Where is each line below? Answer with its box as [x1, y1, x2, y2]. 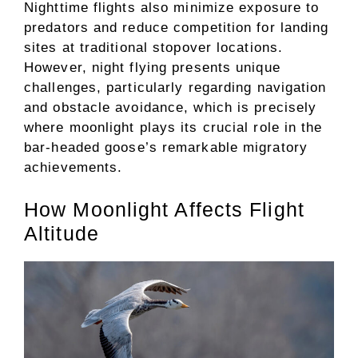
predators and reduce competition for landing [24, 19, 329, 35]
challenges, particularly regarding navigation [24, 79, 327, 95]
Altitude [24, 222, 99, 245]
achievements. [24, 159, 123, 175]
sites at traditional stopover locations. [24, 39, 284, 55]
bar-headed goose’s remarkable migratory [24, 139, 308, 155]
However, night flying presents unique [24, 59, 280, 75]
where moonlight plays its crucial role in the [24, 119, 323, 135]
